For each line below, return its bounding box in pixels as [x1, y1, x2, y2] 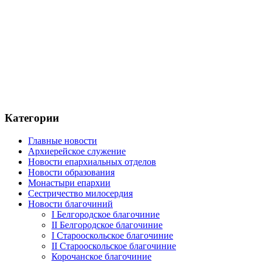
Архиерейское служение [28, 146, 126, 156]
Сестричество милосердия [28, 188, 133, 198]
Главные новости [28, 135, 97, 146]
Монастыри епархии [28, 177, 111, 188]
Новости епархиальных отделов [28, 156, 156, 167]
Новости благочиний [28, 198, 113, 209]
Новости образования [28, 167, 115, 177]
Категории [5, 111, 59, 124]
